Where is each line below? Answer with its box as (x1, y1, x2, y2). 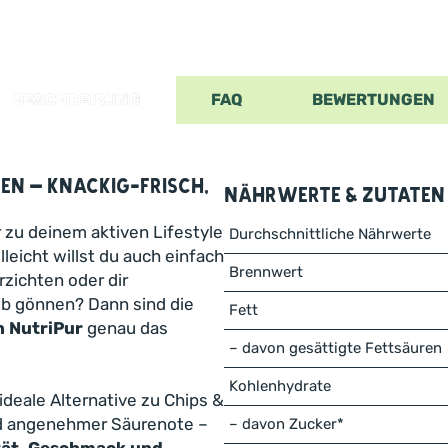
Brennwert (229, 263, 303, 281)
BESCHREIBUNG (13, 90, 141, 109)
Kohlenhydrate (229, 377, 331, 395)
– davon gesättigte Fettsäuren (229, 339, 442, 357)
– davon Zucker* (229, 415, 344, 433)
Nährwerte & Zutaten (224, 183, 445, 209)
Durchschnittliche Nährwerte (229, 225, 431, 243)
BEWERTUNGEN (312, 90, 435, 109)
